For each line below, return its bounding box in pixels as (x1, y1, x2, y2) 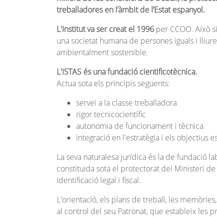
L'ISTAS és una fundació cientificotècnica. (57, 66, 197, 77)
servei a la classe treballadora (76, 97, 177, 108)
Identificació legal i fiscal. (57, 175, 141, 186)
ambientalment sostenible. (57, 47, 148, 58)
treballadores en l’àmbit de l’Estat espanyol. (57, 4, 205, 15)
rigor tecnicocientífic (76, 109, 146, 120)
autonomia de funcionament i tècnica (76, 121, 203, 132)
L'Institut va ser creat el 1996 (57, 24, 154, 35)
